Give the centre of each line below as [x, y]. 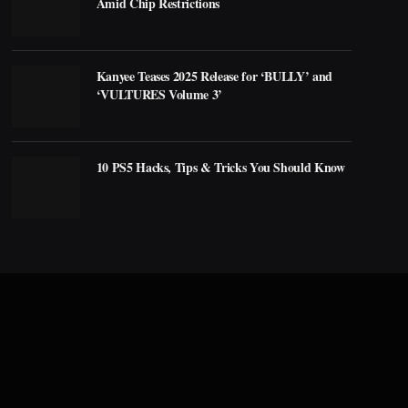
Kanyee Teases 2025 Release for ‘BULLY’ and [214, 76]
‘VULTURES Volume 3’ [159, 94]
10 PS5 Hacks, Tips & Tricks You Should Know [220, 167]
